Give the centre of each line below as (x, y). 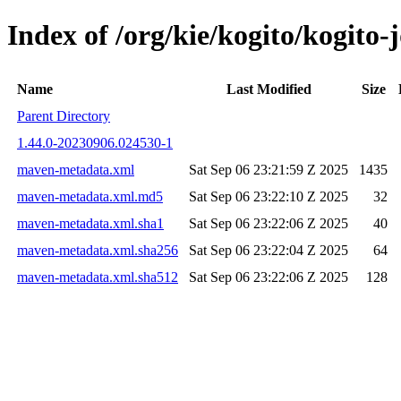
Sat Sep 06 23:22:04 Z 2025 (269, 250)
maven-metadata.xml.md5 (90, 196)
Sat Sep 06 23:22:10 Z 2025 (269, 196)
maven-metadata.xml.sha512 (98, 277)
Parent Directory (64, 115)
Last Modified (269, 89)
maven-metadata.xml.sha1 (90, 223)
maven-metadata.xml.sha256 (98, 250)
